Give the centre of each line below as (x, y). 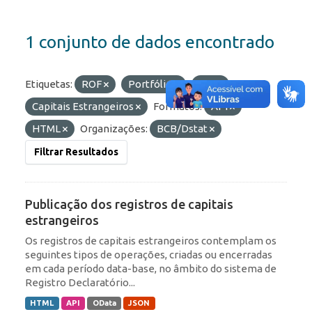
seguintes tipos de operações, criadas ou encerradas (149, 255)
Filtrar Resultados (76, 152)
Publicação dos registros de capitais (129, 204)
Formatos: (178, 107)
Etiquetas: (49, 84)
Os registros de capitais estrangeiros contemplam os (151, 241)
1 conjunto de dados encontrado (150, 42)
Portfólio (151, 84)
